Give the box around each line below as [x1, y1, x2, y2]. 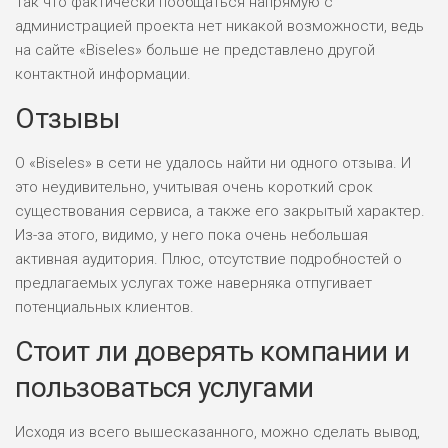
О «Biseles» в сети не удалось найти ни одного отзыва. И [15, 153, 411, 172]
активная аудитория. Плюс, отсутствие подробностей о [15, 249, 402, 268]
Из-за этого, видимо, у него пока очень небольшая [15, 225, 368, 244]
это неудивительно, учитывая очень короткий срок [15, 177, 373, 196]
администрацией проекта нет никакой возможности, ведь [15, 16, 424, 35]
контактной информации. [15, 64, 191, 83]
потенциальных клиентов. [15, 297, 194, 316]
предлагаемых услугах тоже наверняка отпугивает [15, 273, 372, 292]
